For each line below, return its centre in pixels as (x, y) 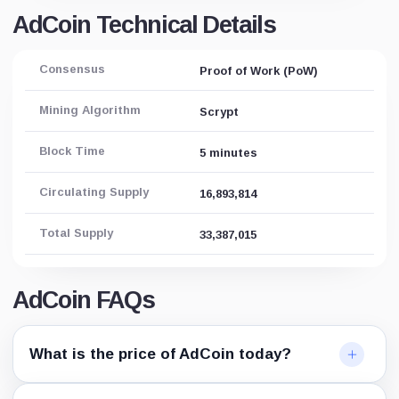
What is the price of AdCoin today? (160, 354)
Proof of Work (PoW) (259, 71)
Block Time (72, 151)
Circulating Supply (94, 192)
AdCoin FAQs (84, 300)
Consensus (72, 69)
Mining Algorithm (90, 110)
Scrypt (219, 112)
